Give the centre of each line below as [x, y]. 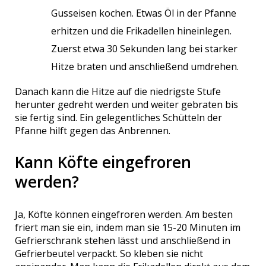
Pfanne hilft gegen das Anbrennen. [93, 131]
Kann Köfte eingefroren [103, 162]
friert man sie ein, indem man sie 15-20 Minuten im [128, 227]
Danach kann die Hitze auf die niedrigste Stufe [118, 92]
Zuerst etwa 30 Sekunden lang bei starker [145, 49]
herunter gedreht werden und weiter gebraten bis [127, 105]
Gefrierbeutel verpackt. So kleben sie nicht [109, 253]
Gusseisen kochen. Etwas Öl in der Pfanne [144, 13]
